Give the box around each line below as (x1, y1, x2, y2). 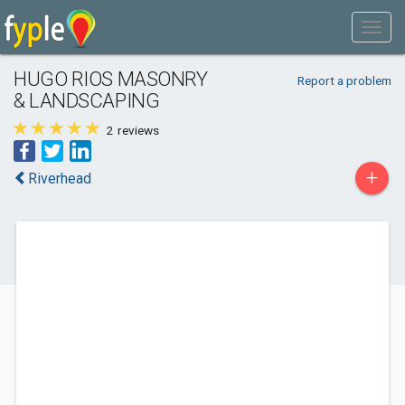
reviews (115, 123, 159, 137)
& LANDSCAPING (14, 89, 160, 112)
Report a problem (297, 73, 391, 88)
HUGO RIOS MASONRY (14, 67, 208, 90)
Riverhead (28, 170, 91, 187)
